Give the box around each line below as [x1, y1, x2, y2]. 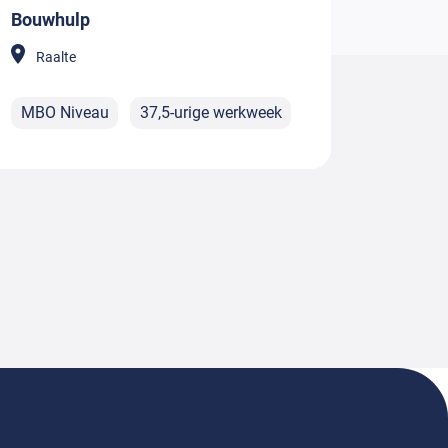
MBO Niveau [20, 103, 109, 123]
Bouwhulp [11, 8, 90, 30]
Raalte [36, 48, 76, 65]
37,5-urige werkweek [139, 103, 282, 123]
